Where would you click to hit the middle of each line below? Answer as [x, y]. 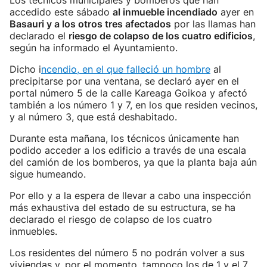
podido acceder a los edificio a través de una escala [128, 150]
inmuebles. [33, 231]
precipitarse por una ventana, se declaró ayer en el [124, 81]
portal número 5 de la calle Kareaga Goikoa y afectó [128, 93]
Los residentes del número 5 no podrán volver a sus [127, 253]
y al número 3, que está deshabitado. [93, 117]
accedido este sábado [61, 12]
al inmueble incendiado [165, 12]
